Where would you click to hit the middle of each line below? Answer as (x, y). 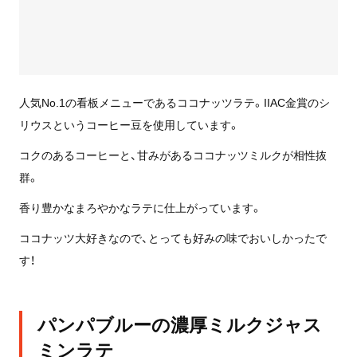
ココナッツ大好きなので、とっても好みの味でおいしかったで (173, 238)
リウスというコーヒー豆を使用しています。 (129, 125)
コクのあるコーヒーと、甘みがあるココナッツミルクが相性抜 (173, 155)
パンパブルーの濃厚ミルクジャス (179, 324)
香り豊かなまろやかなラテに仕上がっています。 (140, 208)
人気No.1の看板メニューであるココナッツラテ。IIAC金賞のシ (174, 102)
